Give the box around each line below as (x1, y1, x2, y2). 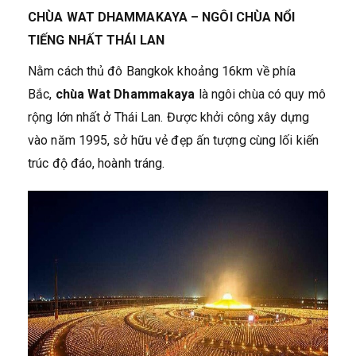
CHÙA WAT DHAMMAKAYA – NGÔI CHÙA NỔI (28, 10, 296, 25)
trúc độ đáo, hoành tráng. (28, 156, 165, 172)
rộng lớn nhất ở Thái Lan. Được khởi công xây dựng (28, 110, 309, 126)
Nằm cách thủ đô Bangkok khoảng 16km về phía (28, 64, 296, 79)
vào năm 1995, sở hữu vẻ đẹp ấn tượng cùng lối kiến (28, 133, 319, 149)
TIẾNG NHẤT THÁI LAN (28, 33, 164, 48)
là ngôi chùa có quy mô (195, 87, 326, 103)
